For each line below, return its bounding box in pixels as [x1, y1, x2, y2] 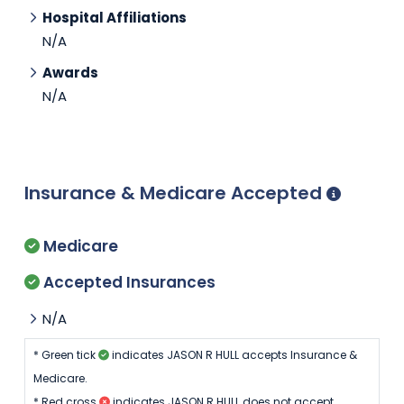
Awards [42, 62, 98, 82]
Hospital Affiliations [42, 8, 187, 28]
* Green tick [32, 346, 98, 363]
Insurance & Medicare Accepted [24, 179, 326, 206]
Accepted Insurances [40, 271, 216, 293]
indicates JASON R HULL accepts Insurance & [108, 346, 357, 363]
